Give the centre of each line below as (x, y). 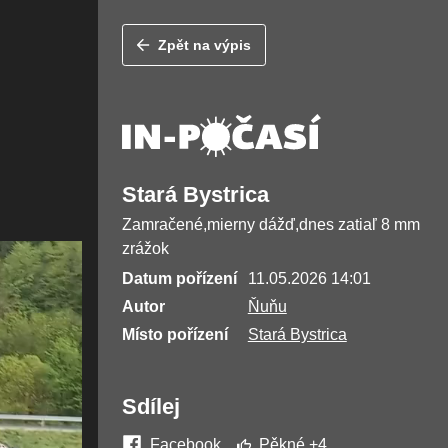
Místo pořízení (174, 335)
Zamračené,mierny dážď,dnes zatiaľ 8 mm (270, 225)
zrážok (145, 249)
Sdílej (150, 407)
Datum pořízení (179, 279)
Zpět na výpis (205, 45)
